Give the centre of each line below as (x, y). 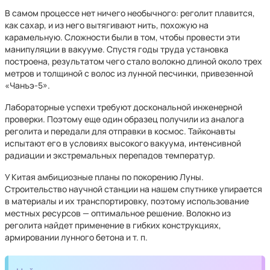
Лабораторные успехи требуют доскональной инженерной (124, 107)
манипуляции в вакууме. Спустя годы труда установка (117, 49)
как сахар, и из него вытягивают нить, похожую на (107, 25)
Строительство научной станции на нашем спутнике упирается (133, 189)
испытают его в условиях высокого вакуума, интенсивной (123, 143)
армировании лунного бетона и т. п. (76, 237)
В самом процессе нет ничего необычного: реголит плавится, (130, 13)
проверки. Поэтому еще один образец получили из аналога (124, 119)
